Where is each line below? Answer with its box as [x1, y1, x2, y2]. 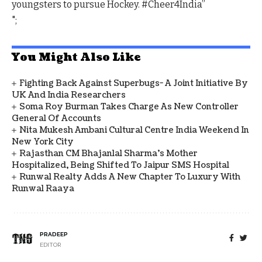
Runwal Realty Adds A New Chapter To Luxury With [19, 171, 241, 182]
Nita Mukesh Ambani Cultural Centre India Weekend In [19, 124, 250, 136]
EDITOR [40, 241, 61, 248]
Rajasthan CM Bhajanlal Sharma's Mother [19, 147, 198, 159]
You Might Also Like [12, 50, 140, 65]
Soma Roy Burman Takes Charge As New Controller [19, 101, 239, 112]
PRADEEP [40, 230, 68, 237]
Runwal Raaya [12, 182, 74, 194]
